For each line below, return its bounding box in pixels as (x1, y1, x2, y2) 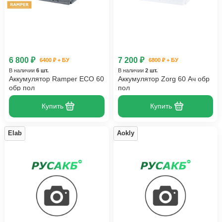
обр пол (9, 84, 35, 92)
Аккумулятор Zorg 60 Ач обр (117, 75, 210, 83)
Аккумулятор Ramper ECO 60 (9, 75, 104, 83)
